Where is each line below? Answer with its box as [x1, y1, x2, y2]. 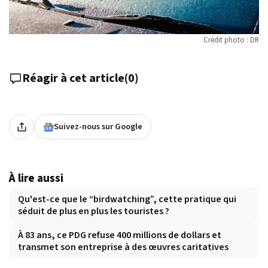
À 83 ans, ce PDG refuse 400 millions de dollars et [18, 229, 221, 242]
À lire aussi [9, 170, 63, 187]
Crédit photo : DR [203, 35, 259, 46]
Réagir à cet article [22, 70, 124, 87]
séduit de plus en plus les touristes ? [18, 205, 169, 218]
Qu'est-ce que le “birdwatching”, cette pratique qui [18, 193, 236, 206]
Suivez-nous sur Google [54, 120, 142, 133]
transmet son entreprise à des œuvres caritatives [18, 240, 229, 254]
